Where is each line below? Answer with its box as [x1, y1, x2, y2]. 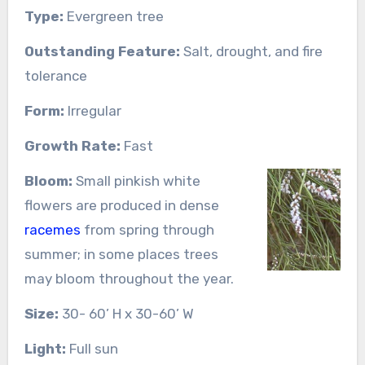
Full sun [65, 340, 118, 357]
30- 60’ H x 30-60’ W [58, 305, 194, 322]
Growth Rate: [24, 137, 121, 154]
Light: [24, 340, 66, 357]
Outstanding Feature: [24, 42, 180, 59]
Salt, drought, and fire [179, 42, 323, 59]
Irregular [64, 102, 121, 119]
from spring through [80, 221, 214, 238]
